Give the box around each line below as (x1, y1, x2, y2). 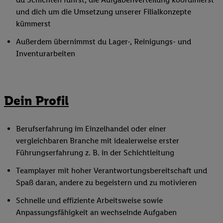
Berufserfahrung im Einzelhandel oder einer (16, 124, 166, 134)
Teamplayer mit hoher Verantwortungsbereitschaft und (16, 166, 207, 176)
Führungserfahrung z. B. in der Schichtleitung (16, 148, 174, 158)
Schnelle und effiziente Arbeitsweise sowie (16, 196, 163, 206)
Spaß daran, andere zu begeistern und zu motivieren (16, 178, 197, 188)
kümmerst (16, 19, 51, 29)
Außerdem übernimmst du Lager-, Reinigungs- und (16, 37, 191, 47)
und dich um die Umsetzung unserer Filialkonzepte (16, 7, 191, 17)
